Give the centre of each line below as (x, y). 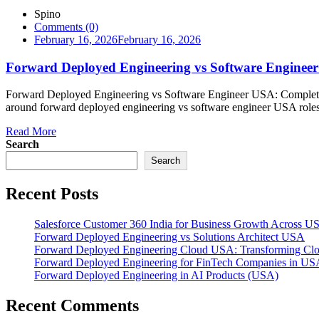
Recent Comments (72, 306)
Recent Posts (52, 194)
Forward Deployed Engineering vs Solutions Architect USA (169, 237)
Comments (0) (66, 26)
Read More (31, 132)
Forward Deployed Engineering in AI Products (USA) (156, 276)
